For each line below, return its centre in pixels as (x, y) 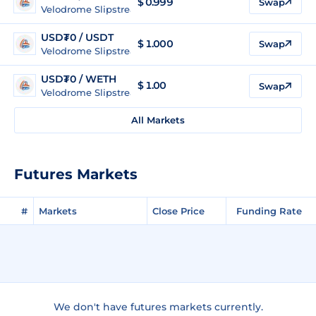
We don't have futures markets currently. (158, 306)
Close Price (178, 211)
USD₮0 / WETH (79, 79)
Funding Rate (269, 211)
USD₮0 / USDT (77, 37)
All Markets (158, 120)
